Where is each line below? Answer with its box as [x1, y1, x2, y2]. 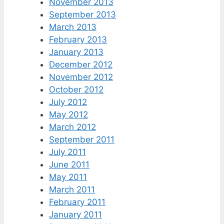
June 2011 [49, 159, 89, 170]
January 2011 [49, 209, 102, 220]
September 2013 [49, 9, 116, 20]
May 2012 [49, 109, 88, 120]
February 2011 [49, 197, 105, 207]
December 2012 [49, 59, 112, 70]
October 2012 [49, 84, 103, 95]
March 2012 [49, 122, 96, 132]
